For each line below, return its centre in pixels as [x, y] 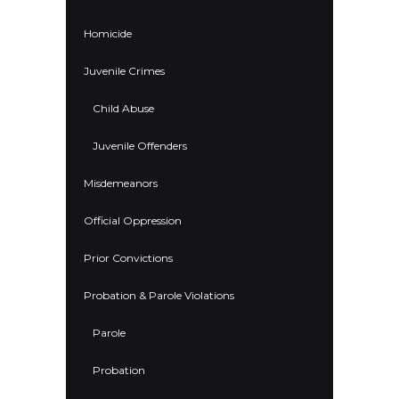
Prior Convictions [128, 258]
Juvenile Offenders [140, 146]
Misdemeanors [121, 183]
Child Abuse [123, 109]
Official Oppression [133, 221]
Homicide [108, 34]
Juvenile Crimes [124, 71]
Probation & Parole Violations [159, 295]
